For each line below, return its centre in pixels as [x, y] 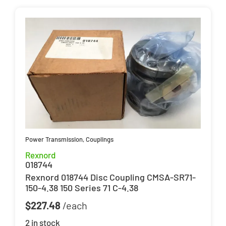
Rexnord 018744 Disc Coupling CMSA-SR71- [110, 177]
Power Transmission [54, 139]
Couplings [100, 139]
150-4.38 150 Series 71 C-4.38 [82, 188]
